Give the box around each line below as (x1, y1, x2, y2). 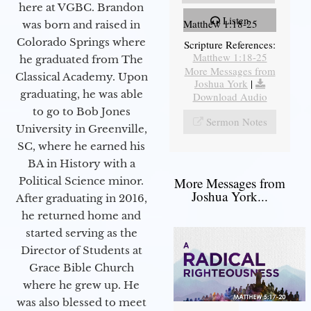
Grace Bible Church (28, 261, 134, 275)
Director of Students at (20, 244, 142, 258)
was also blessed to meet (16, 296, 146, 310)
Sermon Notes (205, 114, 267, 128)
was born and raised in (22, 18, 140, 32)
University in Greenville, (15, 122, 147, 136)
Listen (223, 12, 249, 27)
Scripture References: (184, 37, 276, 51)
